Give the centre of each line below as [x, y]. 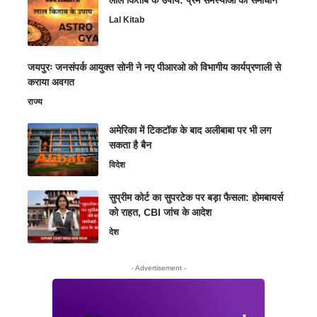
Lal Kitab [127, 19]
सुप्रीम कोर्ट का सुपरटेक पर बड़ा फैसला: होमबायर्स [196, 197]
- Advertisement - [158, 267]
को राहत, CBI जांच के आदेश [160, 212]
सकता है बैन [130, 145]
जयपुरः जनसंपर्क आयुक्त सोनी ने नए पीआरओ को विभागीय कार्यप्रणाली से [154, 67]
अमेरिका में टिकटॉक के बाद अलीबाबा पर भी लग [190, 130]
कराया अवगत [51, 82]
